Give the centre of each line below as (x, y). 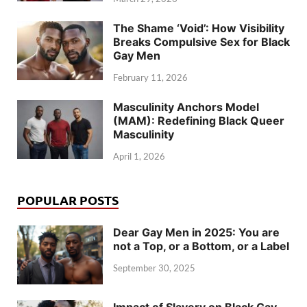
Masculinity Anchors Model (186, 107)
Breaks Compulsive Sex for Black (201, 42)
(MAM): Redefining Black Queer (199, 120)
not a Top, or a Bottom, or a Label (201, 246)
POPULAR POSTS (68, 199)
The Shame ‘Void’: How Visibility (199, 28)
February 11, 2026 (150, 77)
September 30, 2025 (154, 268)
